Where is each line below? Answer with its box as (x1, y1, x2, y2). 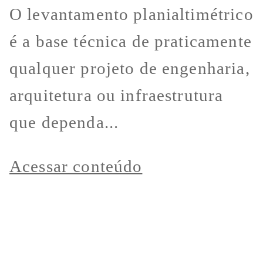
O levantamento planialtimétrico (9, 5, 254, 24)
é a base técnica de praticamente (9, 32, 252, 51)
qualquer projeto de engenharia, (9, 59, 250, 78)
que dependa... (9, 113, 119, 132)
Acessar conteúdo (9, 157, 143, 176)
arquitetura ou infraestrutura (9, 86, 224, 105)
